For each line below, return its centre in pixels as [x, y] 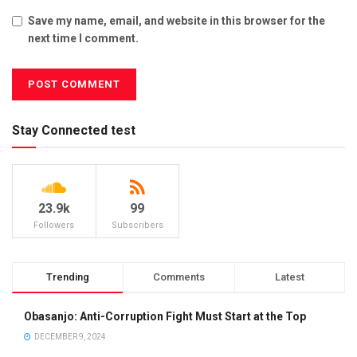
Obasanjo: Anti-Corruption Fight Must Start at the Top [165, 316]
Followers [54, 225]
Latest [289, 277]
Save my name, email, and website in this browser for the [177, 20]
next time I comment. [83, 38]
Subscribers [137, 225]
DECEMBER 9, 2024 [69, 336]
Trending [68, 277]
